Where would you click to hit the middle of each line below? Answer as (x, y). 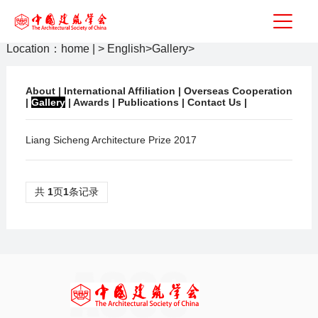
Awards (91, 102)
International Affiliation (119, 91)
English (125, 49)
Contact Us (214, 102)
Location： (33, 49)
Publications (148, 102)
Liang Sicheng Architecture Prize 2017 (111, 140)
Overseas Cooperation (238, 91)
